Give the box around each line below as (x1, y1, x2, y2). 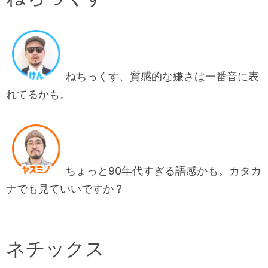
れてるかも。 (6, 88, 71, 101)
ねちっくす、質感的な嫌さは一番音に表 (65, 70, 259, 83)
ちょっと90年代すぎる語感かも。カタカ (65, 165, 261, 178)
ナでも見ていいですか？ (6, 182, 124, 196)
